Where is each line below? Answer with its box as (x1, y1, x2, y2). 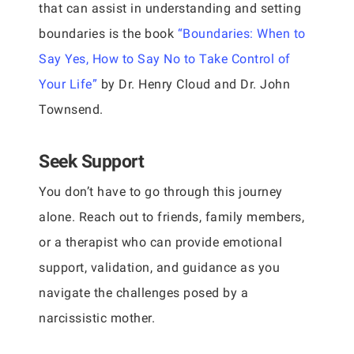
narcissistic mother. (39, 311, 155, 326)
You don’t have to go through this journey (39, 184, 283, 199)
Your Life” (39, 77, 97, 92)
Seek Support (39, 151, 144, 171)
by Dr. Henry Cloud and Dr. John (97, 77, 290, 92)
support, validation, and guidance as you (39, 260, 280, 275)
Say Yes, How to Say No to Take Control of (39, 51, 291, 66)
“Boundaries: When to (177, 26, 306, 41)
